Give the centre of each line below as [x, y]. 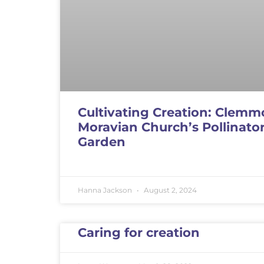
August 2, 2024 [169, 190]
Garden [102, 142]
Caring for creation [139, 232]
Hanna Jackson [106, 190]
